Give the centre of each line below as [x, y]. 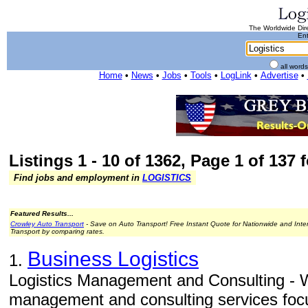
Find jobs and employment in [77, 178]
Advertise [279, 75]
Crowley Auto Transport [47, 224]
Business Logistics [113, 259]
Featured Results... [42, 213]
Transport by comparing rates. [57, 231]
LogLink [236, 75]
